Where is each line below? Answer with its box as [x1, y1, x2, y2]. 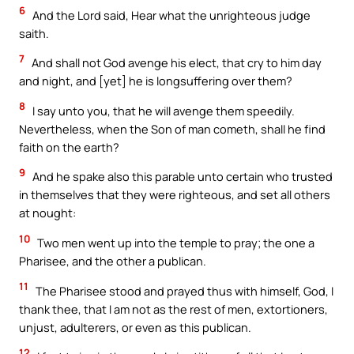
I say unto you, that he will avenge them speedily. [30, 102, 295, 119]
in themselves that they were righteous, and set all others [19, 186, 330, 203]
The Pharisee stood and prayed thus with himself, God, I [33, 282, 333, 299]
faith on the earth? [19, 138, 119, 155]
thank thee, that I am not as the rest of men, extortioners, [19, 300, 328, 317]
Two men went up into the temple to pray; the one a [35, 234, 314, 250]
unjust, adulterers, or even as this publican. [19, 318, 251, 335]
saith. [19, 24, 49, 41]
